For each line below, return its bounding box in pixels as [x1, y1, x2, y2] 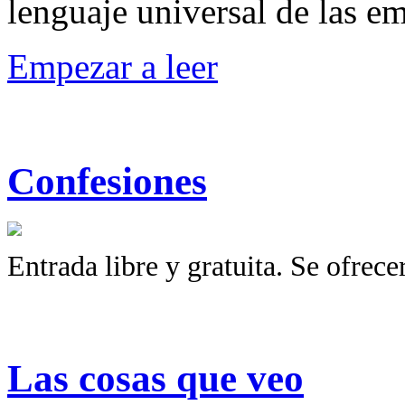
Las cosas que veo [7, 357, 304, 400]
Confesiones [7, 160, 207, 203]
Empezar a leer [7, 46, 218, 86]
